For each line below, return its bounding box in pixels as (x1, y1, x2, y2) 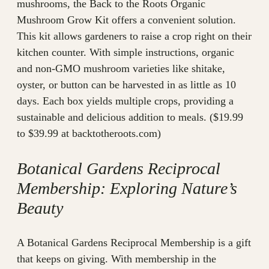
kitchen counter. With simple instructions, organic (17, 46, 234, 59)
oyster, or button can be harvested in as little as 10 (17, 79, 236, 91)
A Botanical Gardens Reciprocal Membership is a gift (17, 237, 251, 249)
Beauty (17, 199, 63, 218)
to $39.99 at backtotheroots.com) (17, 127, 161, 140)
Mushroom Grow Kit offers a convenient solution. (17, 14, 236, 26)
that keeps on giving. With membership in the (17, 253, 216, 265)
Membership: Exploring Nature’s (17, 179, 237, 198)
